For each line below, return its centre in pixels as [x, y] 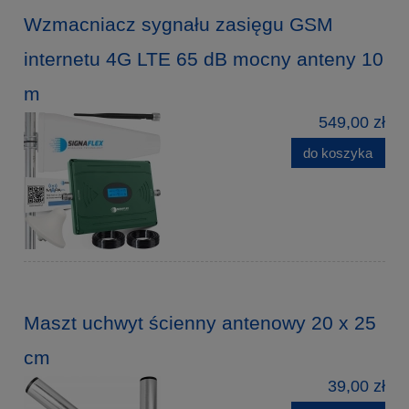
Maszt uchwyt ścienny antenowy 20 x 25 [200, 322]
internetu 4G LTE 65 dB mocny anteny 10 [204, 58]
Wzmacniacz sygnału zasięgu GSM [178, 24]
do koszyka [338, 152]
